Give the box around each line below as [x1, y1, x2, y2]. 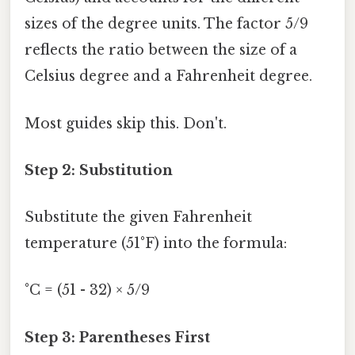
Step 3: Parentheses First [25, 328, 210, 346]
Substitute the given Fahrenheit [25, 208, 252, 227]
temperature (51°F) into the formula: [25, 235, 287, 253]
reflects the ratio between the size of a [25, 41, 297, 59]
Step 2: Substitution [25, 161, 173, 179]
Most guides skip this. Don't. [25, 114, 227, 132]
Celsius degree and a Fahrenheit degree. [25, 67, 312, 86]
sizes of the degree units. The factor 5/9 [25, 15, 308, 33]
